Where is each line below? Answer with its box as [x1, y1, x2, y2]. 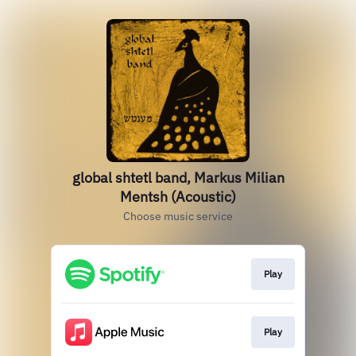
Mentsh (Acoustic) [120, 188, 236, 206]
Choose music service [123, 209, 233, 223]
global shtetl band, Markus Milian [72, 168, 284, 187]
